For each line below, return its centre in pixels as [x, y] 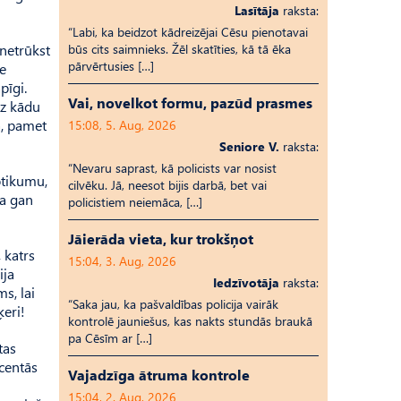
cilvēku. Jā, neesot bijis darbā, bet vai [167, 185]
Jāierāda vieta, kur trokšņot [161, 239]
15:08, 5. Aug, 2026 [122, 125]
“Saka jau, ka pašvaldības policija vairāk [173, 304]
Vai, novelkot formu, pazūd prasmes [190, 102]
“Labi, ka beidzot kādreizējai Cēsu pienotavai [188, 32]
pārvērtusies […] [111, 66]
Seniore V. [249, 146]
